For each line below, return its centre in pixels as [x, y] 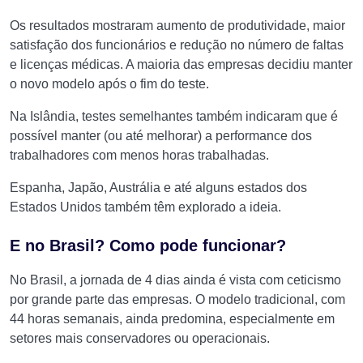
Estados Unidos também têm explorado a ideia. [145, 207]
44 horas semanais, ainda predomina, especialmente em [172, 319]
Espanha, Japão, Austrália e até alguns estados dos [158, 188]
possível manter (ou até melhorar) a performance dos [161, 136]
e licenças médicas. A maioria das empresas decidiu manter [181, 64]
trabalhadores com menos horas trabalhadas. [139, 155]
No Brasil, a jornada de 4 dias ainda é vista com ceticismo [175, 280]
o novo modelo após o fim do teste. [109, 84]
